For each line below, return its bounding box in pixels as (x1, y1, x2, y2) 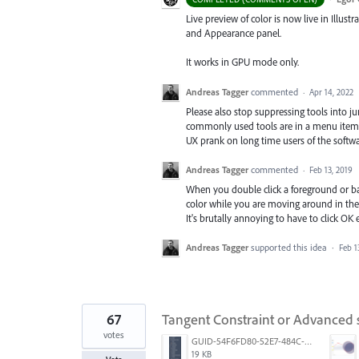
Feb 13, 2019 (309, 163, 353, 175)
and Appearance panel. (186, 26, 281, 40)
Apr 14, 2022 (309, 86, 353, 98)
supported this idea (251, 240, 329, 253)
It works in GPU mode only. (186, 55, 299, 69)
